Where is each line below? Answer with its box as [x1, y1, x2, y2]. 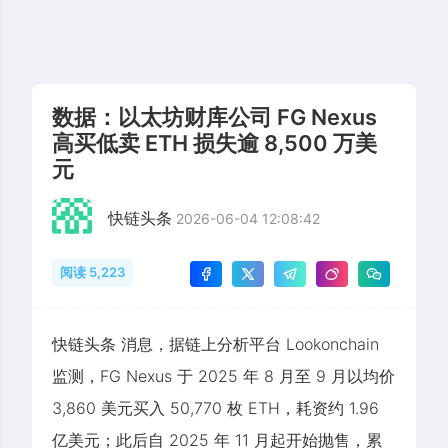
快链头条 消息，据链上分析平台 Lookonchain [52, 334, 379, 355]
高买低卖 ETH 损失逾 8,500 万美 [52, 130, 377, 157]
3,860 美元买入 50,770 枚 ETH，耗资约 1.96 [52, 398, 379, 419]
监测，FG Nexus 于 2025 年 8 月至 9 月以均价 [52, 366, 395, 387]
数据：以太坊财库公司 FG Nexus [52, 104, 377, 131]
